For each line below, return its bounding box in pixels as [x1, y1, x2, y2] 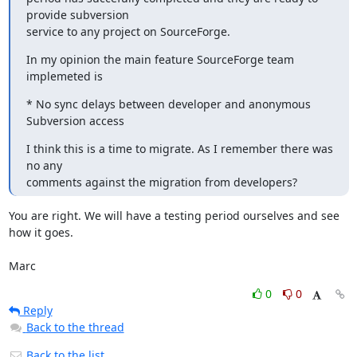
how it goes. [8, 224, 73, 240]
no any [25, 157, 62, 173]
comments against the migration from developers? [25, 174, 297, 190]
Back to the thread [25, 319, 124, 335]
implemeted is [25, 68, 103, 84]
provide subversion [25, 6, 129, 22]
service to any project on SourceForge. [25, 23, 230, 39]
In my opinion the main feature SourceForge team [25, 51, 294, 67]
